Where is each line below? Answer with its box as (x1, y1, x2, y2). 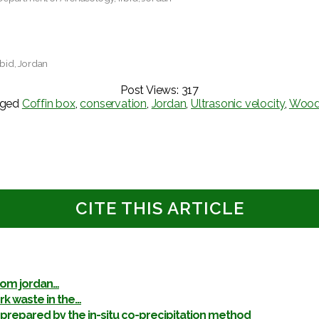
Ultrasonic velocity (191, 96, 286, 110)
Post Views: (120, 83, 179, 97)
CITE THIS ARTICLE (75, 197, 244, 219)
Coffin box (21, 96, 75, 110)
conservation (80, 96, 147, 110)
